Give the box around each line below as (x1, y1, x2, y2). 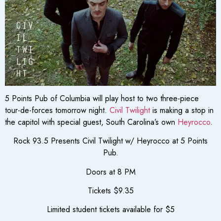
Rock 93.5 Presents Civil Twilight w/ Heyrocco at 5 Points (13, 135, 208, 147)
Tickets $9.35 (87, 185, 134, 197)
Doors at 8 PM (85, 166, 136, 178)
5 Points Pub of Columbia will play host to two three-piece (5, 92, 199, 104)
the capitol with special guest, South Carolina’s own (5, 116, 178, 128)
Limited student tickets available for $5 (46, 204, 175, 216)
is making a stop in (150, 104, 214, 116)
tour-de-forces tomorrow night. (5, 104, 110, 116)
